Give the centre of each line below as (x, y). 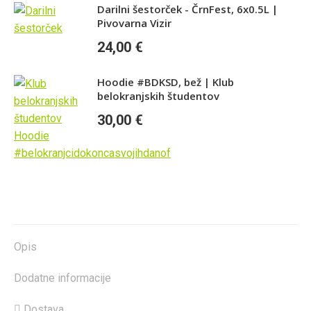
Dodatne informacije (62, 278)
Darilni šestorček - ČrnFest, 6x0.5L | (187, 9)
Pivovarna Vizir (134, 23)
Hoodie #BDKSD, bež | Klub (166, 82)
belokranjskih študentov (158, 96)
